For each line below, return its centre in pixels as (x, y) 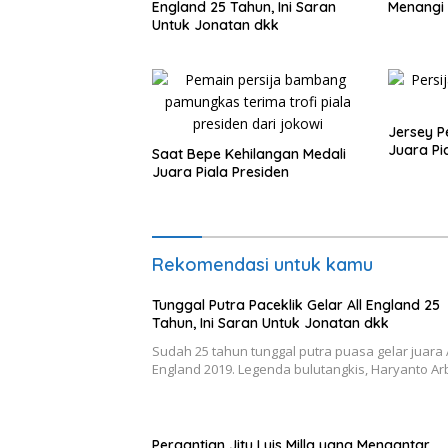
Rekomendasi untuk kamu (262, 264)
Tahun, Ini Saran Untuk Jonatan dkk (270, 323)
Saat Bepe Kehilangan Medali (249, 154)
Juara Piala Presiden (220, 172)
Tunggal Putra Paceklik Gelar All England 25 (296, 305)
